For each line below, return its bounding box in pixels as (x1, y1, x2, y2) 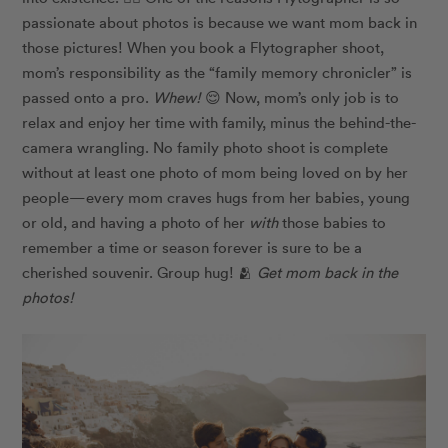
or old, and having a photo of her (22, 212, 250, 233)
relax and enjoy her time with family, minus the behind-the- (22, 112, 417, 133)
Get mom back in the (257, 262, 399, 283)
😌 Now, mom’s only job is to (201, 87, 400, 108)
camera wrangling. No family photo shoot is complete (22, 137, 389, 158)
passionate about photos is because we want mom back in (22, 12, 418, 33)
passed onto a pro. (22, 87, 154, 108)
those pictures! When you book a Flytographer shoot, (22, 37, 385, 58)
